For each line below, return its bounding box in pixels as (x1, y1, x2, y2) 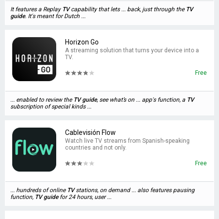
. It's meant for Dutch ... (25, 13, 86, 20)
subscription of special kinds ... (10, 103, 91, 110)
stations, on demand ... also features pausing (74, 187, 195, 194)
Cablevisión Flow (65, 129, 116, 136)
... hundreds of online (10, 187, 67, 194)
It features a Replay (10, 6, 62, 13)
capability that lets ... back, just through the (69, 6, 186, 13)
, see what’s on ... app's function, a (97, 96, 187, 103)
